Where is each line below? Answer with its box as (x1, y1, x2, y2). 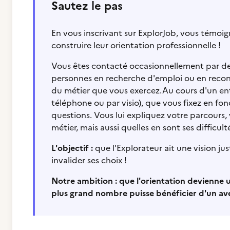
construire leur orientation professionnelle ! (51, 39, 221, 51)
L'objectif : (51, 142, 93, 154)
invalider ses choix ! (51, 154, 127, 166)
